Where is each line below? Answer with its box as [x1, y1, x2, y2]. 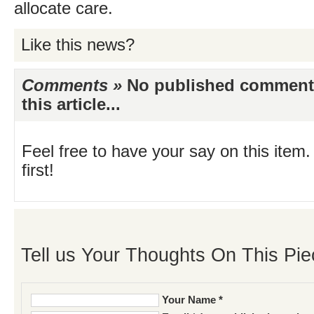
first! [22, 161, 54, 179]
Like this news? [21, 36, 135, 54]
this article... [22, 95, 121, 114]
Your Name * [162, 294, 223, 306]
